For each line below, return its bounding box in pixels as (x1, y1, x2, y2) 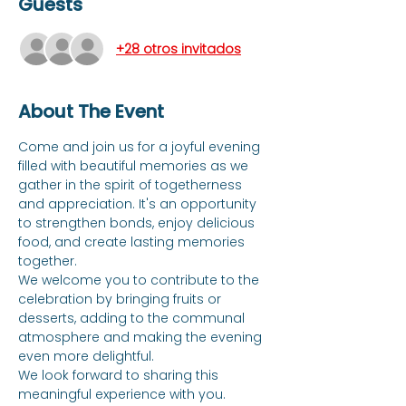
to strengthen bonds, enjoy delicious (18, 214, 258, 232)
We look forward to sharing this (18, 366, 222, 384)
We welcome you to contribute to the (18, 271, 263, 289)
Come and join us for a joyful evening (18, 138, 264, 156)
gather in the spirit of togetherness (18, 176, 246, 194)
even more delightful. (18, 347, 154, 365)
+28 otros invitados (116, 39, 241, 58)
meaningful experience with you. (18, 385, 226, 403)
